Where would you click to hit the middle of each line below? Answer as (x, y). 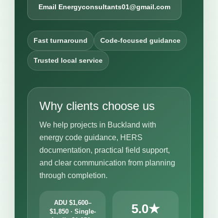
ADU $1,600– (73, 202)
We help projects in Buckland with (98, 125)
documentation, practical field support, (105, 150)
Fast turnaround (61, 40)
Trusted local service (68, 60)
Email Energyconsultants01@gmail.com (104, 7)
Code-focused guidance (140, 40)
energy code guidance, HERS (91, 137)
